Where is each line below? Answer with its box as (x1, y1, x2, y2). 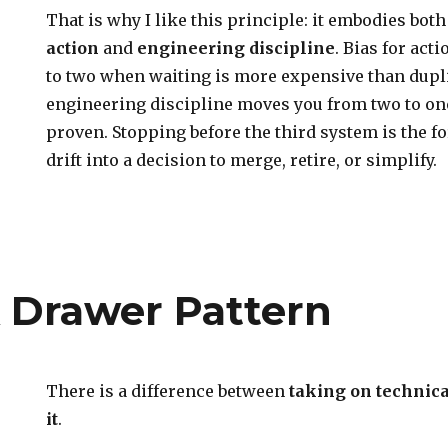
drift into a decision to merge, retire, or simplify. (46, 150, 438, 170)
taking (289, 381, 351, 401)
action (46, 38, 100, 58)
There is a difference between (46, 381, 290, 401)
